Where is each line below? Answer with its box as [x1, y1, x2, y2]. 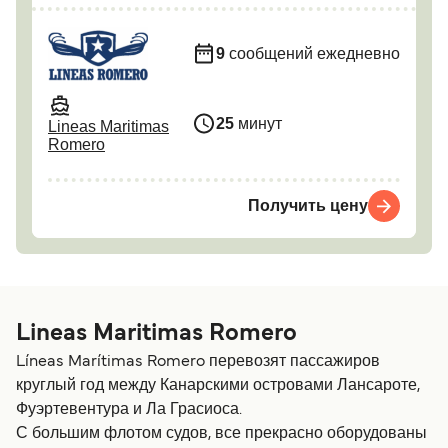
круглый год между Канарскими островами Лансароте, [16, 379, 420, 394]
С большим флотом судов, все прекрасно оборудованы [16, 427, 427, 442]
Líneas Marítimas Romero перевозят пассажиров [16, 355, 380, 370]
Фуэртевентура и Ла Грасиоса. [16, 403, 242, 418]
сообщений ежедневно [225, 44, 400, 62]
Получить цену [248, 200, 368, 215]
